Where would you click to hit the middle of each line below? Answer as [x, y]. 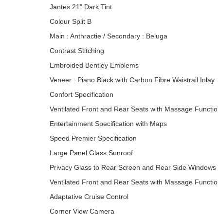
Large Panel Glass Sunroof [91, 153]
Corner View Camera [82, 211]
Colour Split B [71, 21]
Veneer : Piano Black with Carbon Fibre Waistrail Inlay [132, 80]
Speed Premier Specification [93, 138]
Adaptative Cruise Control [89, 197]
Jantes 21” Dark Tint [81, 7]
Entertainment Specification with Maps [108, 124]
